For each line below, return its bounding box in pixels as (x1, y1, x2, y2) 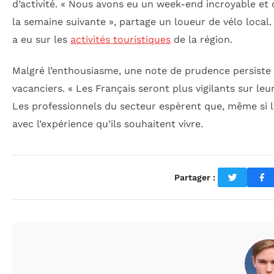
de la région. (171, 33, 232, 45)
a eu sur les (12, 33, 70, 45)
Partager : (174, 172, 215, 182)
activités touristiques (70, 33, 171, 45)
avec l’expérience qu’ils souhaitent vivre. (12, 118, 203, 130)
